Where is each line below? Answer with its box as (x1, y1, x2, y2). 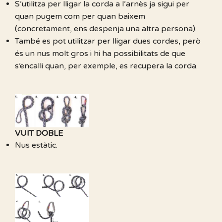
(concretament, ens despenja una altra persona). (15, 24, 197, 34)
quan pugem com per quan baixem (15, 11, 145, 22)
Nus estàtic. (15, 140, 57, 151)
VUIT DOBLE (15, 128, 63, 139)
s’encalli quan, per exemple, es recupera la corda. (15, 61, 198, 71)
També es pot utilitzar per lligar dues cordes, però (15, 36, 201, 47)
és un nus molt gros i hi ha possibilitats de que (15, 49, 185, 59)
